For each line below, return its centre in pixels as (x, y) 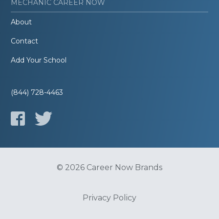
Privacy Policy (109, 198)
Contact (25, 41)
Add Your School (39, 60)
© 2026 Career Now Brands (109, 168)
